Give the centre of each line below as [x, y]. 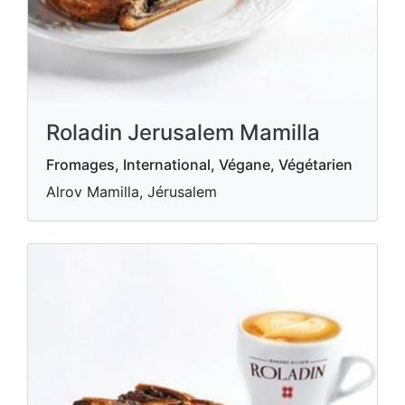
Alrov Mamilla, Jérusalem [132, 192]
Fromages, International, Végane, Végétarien [199, 165]
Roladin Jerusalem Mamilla [183, 132]
